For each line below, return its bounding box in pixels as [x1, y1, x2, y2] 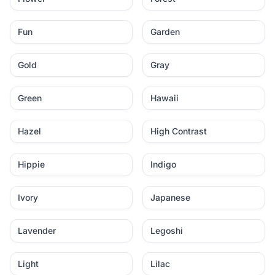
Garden [150, 26, 180, 37]
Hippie [18, 159, 45, 169]
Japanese [150, 192, 190, 203]
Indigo [150, 159, 176, 169]
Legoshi [150, 225, 183, 236]
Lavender [18, 225, 56, 236]
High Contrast [150, 126, 207, 136]
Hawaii [150, 93, 179, 103]
